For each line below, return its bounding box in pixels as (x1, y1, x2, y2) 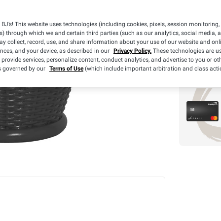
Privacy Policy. (113, 47, 151, 54)
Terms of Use (49, 65, 83, 72)
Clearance (182, 20, 209, 28)
